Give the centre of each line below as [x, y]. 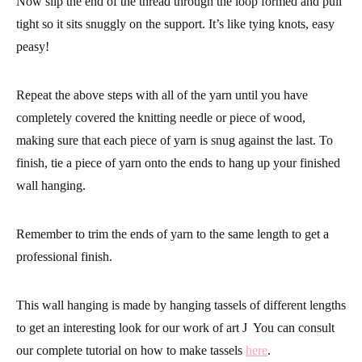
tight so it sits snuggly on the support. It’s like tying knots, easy [175, 137]
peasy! [33, 160]
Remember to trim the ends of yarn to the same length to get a [173, 347]
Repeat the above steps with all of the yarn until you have [162, 208]
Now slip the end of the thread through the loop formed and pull [179, 114]
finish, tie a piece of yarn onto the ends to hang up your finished [178, 276]
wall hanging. [51, 299]
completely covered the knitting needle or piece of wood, [161, 231]
